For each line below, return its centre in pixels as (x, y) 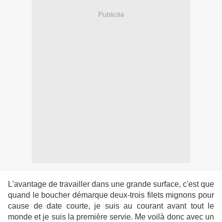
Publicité (111, 14)
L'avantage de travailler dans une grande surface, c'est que (111, 184)
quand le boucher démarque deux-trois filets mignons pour (111, 195)
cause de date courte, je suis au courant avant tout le (111, 206)
